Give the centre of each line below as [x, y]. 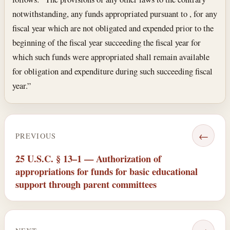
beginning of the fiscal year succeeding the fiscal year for [107, 42]
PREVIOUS [36, 136]
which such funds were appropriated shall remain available [111, 56]
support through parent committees [86, 184]
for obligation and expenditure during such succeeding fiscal [113, 71]
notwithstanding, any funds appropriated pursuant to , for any [115, 13]
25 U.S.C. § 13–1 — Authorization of [88, 159]
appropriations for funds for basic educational [106, 171]
